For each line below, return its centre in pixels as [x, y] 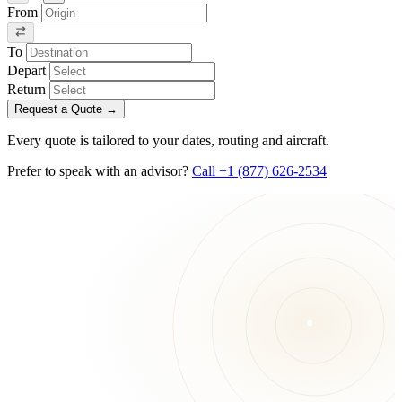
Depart [26, 70]
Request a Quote [60, 109]
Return [26, 89]
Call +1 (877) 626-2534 [259, 170]
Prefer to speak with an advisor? [100, 170]
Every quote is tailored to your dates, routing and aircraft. [168, 140]
